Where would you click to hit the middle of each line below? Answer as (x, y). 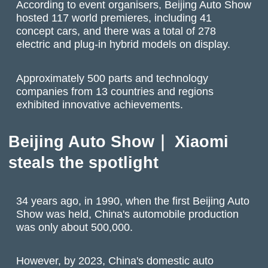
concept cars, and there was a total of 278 (116, 31)
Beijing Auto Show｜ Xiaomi (118, 142)
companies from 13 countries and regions (115, 91)
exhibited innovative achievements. (100, 104)
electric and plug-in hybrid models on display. (124, 44)
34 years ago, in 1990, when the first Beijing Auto (133, 200)
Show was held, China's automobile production (128, 214)
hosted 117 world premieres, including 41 (114, 18)
